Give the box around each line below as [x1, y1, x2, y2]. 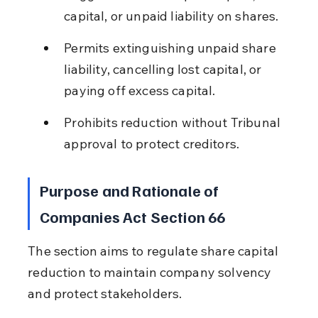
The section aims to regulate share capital [28, 242, 282, 259]
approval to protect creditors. [64, 135, 240, 152]
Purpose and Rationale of [39, 180, 222, 200]
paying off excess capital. [64, 82, 216, 99]
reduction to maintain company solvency [28, 263, 275, 280]
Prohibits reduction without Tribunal [64, 114, 284, 131]
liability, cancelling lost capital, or [64, 60, 265, 77]
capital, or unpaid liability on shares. [64, 7, 279, 24]
